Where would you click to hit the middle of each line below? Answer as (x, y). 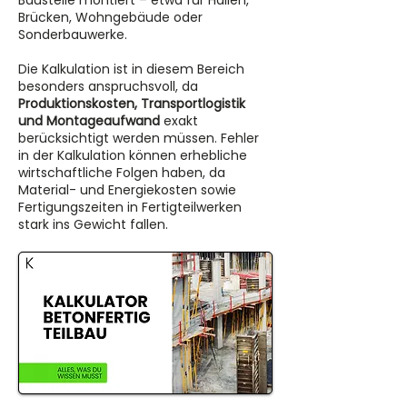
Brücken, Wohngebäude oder (110, 17)
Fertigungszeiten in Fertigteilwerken (130, 207)
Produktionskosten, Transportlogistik (132, 104)
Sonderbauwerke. (73, 35)
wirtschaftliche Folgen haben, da (122, 173)
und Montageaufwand (89, 121)
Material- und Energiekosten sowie (127, 190)
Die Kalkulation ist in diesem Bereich (131, 69)
